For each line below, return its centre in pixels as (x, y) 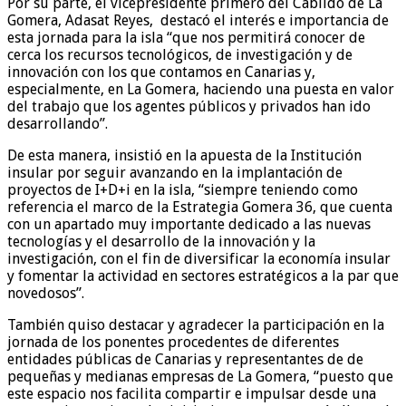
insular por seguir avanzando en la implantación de (175, 172)
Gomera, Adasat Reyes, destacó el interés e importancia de (198, 20)
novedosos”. (46, 293)
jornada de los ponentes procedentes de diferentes (173, 342)
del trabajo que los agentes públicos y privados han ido (189, 106)
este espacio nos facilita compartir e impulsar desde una (192, 393)
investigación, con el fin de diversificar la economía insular (199, 258)
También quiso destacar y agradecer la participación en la (196, 324)
